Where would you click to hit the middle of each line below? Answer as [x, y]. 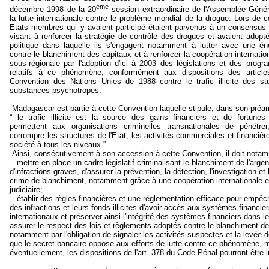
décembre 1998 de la [47, 9]
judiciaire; [26, 189]
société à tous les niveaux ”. [59, 144]
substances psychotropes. [56, 90]
